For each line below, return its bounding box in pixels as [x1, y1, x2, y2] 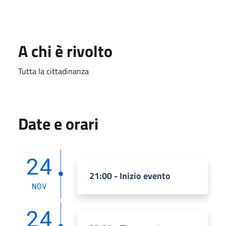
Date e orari [18, 111, 98, 136]
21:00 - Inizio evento [89, 168, 171, 183]
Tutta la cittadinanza [18, 65, 89, 77]
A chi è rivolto [18, 38, 112, 63]
